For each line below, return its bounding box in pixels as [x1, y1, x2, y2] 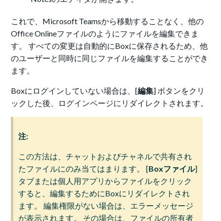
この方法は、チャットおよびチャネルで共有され [18, 151, 192, 161]
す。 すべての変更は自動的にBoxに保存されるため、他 [11, 41, 208, 51]
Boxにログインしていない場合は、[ [11, 86, 138, 96]
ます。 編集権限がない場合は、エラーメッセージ [18, 201, 194, 211]
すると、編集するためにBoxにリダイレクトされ [18, 188, 190, 198]
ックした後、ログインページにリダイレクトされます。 [11, 98, 209, 108]
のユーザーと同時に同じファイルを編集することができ [11, 53, 209, 63]
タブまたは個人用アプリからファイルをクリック [18, 176, 192, 186]
